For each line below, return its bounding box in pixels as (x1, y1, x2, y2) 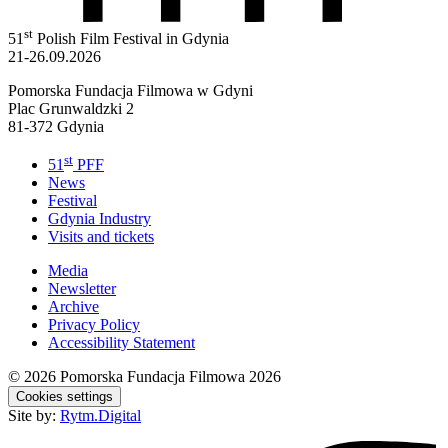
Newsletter (48, 280, 116, 298)
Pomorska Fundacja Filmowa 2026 (60, 368, 281, 386)
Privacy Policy (48, 316, 140, 334)
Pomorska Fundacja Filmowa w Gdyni (8, 82, 253, 100)
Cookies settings (16, 389, 113, 405)
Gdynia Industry (48, 210, 151, 228)
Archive (48, 298, 99, 316)
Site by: (8, 407, 60, 425)
